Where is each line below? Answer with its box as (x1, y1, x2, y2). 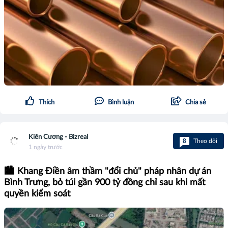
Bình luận (107, 99, 134, 106)
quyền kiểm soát (4, 189, 70, 199)
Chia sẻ (185, 99, 206, 106)
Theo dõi (192, 138, 217, 145)
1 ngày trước (28, 144, 63, 151)
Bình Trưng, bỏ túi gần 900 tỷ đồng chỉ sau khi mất (4, 178, 205, 188)
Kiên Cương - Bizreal (28, 134, 88, 141)
